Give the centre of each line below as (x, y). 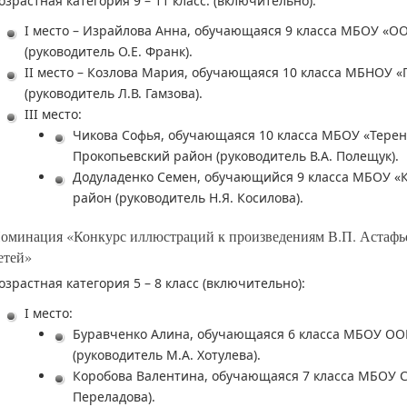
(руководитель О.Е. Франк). (109, 52)
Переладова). (114, 396)
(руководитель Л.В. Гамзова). (114, 94)
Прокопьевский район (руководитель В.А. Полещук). (236, 156)
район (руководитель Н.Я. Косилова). (188, 198)
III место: (53, 114)
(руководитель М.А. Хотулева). (167, 354)
